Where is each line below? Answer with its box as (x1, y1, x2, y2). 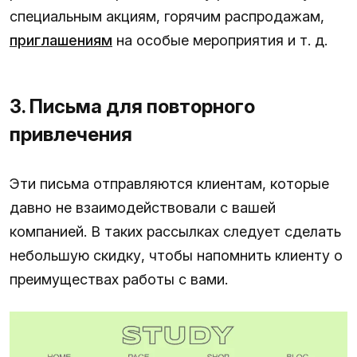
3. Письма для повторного (10, 94, 255, 118)
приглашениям (10, 31, 112, 49)
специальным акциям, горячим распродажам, (10, 7, 324, 25)
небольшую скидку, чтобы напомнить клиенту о (10, 246, 343, 264)
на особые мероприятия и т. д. (112, 31, 328, 49)
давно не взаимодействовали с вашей (10, 198, 276, 216)
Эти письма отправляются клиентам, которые (10, 175, 329, 192)
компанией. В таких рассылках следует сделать (10, 222, 341, 240)
